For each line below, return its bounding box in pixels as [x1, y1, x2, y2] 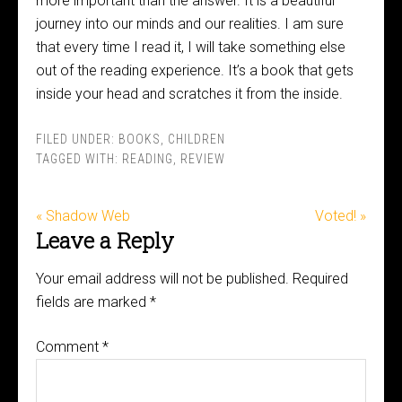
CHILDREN [168, 132, 225, 146]
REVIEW [180, 152, 225, 166]
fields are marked [36, 293, 150, 310]
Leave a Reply [36, 226, 174, 255]
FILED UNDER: [36, 132, 118, 146]
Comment [36, 338, 102, 355]
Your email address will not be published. [36, 270, 289, 287]
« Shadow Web [36, 207, 130, 224]
